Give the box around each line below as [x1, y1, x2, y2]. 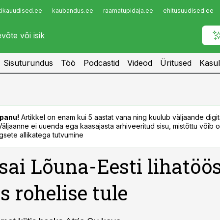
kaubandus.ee [52, 7, 93, 14]
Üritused [160, 58, 192, 68]
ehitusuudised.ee [163, 7, 214, 14]
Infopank [11, 8, 45, 18]
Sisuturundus [3, 58, 53, 68]
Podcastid [83, 58, 119, 68]
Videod [127, 58, 152, 68]
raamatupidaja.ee [103, 7, 153, 14]
